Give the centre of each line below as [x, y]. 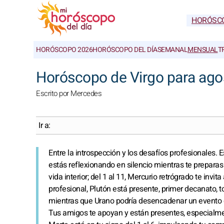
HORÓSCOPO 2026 [64, 50]
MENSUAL [203, 50]
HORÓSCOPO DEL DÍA [125, 50]
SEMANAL [172, 50]
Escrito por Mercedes [69, 93]
